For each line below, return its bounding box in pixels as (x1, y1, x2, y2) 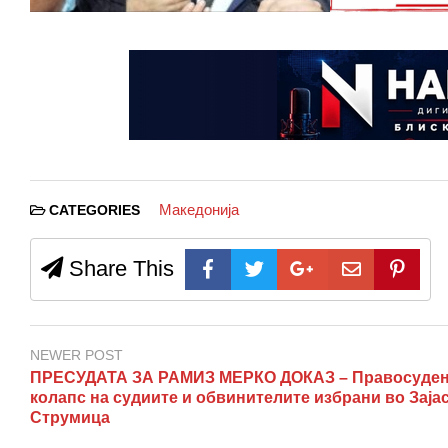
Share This (63, 255, 174, 281)
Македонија (158, 200, 239, 218)
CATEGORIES (45, 202, 144, 218)
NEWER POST (30, 346, 123, 363)
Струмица (30, 408, 110, 426)
